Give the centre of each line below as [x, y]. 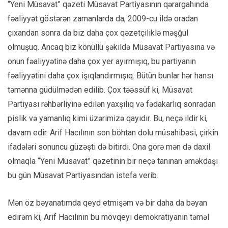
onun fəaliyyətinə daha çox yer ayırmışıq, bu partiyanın [102, 61]
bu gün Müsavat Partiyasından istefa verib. [83, 175]
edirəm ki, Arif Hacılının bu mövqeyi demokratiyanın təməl [108, 217]
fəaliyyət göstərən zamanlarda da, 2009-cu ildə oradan [103, 18]
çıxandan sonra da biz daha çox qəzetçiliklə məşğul [98, 33]
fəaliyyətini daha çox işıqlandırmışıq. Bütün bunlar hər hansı [110, 75]
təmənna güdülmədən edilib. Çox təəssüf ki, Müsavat [100, 90]
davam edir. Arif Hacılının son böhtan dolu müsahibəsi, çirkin [113, 132]
